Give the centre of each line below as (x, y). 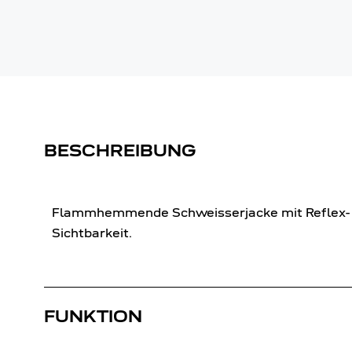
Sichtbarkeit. (92, 233)
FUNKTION (93, 317)
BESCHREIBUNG (120, 151)
